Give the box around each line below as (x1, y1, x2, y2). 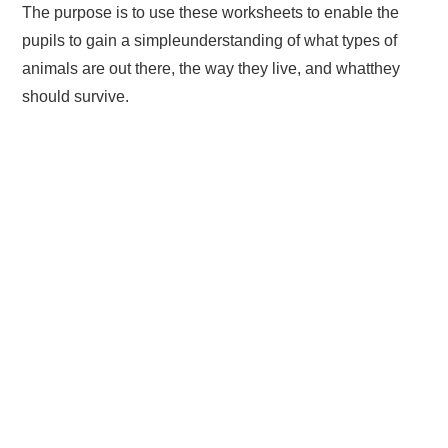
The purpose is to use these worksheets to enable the (22, 3, 400, 21)
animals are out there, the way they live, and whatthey (22, 59, 401, 77)
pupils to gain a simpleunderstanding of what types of (22, 31, 398, 49)
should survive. (22, 87, 130, 105)
